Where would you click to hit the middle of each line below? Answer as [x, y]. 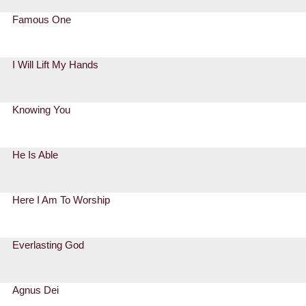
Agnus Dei [36, 290]
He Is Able [36, 155]
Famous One [42, 20]
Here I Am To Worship [61, 200]
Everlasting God [48, 245]
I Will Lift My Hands [56, 65]
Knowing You [42, 110]
